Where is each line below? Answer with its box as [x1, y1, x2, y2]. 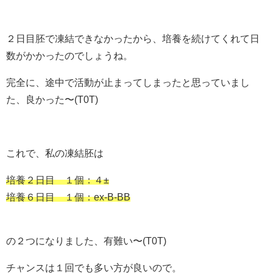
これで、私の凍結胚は [6, 147, 104, 158]
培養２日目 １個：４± [6, 174, 109, 185]
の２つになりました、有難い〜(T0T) [6, 235, 166, 246]
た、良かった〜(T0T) [6, 94, 98, 104]
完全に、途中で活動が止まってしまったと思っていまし [6, 77, 250, 87]
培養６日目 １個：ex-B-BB [6, 191, 130, 202]
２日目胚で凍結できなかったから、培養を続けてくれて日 [6, 33, 260, 43]
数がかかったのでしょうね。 [6, 50, 133, 60]
